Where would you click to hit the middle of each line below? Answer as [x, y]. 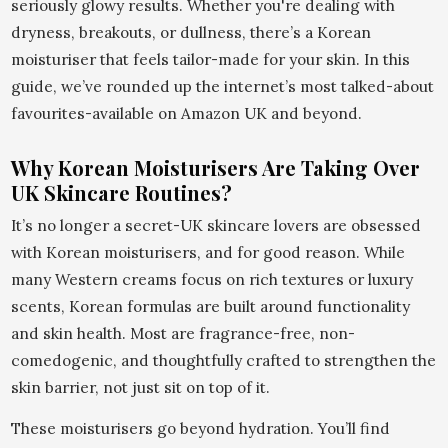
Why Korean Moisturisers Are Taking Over [215, 167]
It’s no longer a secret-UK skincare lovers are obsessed [215, 225]
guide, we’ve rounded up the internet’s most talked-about [222, 86]
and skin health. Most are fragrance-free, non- [182, 333]
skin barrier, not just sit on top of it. [140, 387]
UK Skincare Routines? [121, 192]
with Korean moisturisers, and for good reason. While [207, 252]
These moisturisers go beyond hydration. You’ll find [200, 428]
